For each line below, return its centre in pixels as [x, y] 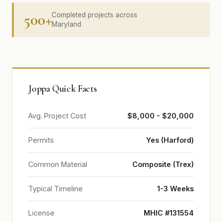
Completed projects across [94, 15]
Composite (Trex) [163, 164]
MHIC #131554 [169, 213]
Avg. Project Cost [57, 116]
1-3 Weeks [175, 189]
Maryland [66, 24]
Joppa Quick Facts [63, 89]
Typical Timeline [55, 189]
